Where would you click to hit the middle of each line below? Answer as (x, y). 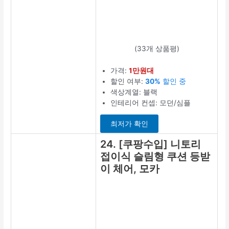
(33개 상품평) (157, 48)
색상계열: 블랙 (134, 92)
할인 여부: (128, 81)
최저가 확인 (130, 124)
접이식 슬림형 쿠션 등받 (155, 156)
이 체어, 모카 (130, 168)
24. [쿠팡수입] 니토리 (151, 144)
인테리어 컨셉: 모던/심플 (151, 102)
